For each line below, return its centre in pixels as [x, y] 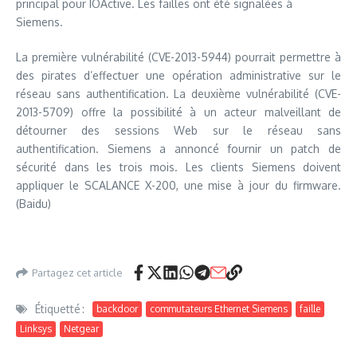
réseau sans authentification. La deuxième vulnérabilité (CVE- [178, 94]
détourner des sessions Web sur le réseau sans [178, 131]
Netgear [81, 329]
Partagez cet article [77, 272]
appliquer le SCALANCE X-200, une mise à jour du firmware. [178, 186]
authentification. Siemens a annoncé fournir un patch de [178, 149]
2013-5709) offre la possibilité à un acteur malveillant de [178, 112]
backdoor [117, 308]
